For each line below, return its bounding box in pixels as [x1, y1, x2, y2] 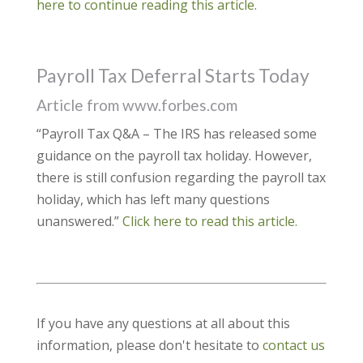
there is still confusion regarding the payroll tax [36, 169, 326, 186]
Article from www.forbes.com [36, 96, 237, 114]
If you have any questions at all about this [36, 314, 290, 332]
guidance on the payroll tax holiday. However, [36, 147, 312, 164]
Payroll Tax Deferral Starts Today [36, 64, 310, 87]
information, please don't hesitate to [36, 336, 263, 354]
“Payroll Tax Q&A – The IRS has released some [36, 125, 317, 143]
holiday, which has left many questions [36, 190, 270, 208]
